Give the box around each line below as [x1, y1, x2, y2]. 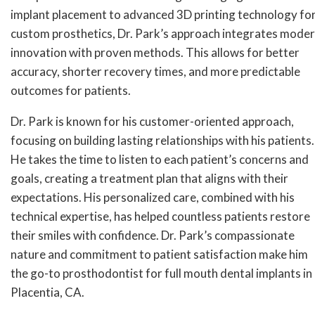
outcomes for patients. [11, 83, 131, 98]
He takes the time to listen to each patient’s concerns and [11, 152, 309, 167]
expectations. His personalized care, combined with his [11, 190, 295, 205]
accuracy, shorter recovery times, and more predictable [11, 64, 300, 79]
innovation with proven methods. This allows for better [11, 45, 300, 60]
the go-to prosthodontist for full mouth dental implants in [11, 266, 312, 281]
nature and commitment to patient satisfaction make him [11, 247, 308, 262]
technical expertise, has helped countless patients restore [11, 209, 310, 224]
